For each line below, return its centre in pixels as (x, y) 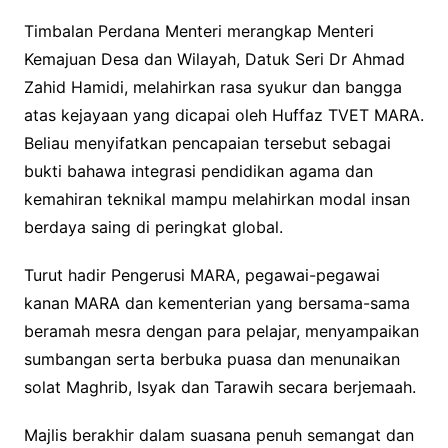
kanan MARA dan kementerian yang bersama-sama (216, 302)
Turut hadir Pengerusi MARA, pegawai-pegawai (201, 274)
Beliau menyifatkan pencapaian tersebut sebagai (207, 142)
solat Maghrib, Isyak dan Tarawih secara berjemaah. (219, 386)
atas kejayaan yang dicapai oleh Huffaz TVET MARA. (223, 114)
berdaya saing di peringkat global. (153, 226)
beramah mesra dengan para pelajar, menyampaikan (221, 330)
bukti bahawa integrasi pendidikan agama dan (198, 170)
